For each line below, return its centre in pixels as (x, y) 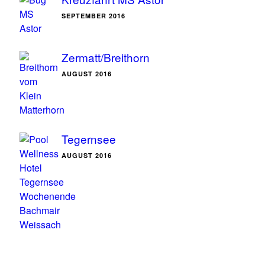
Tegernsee (89, 139)
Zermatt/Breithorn (106, 57)
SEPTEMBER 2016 (93, 16)
